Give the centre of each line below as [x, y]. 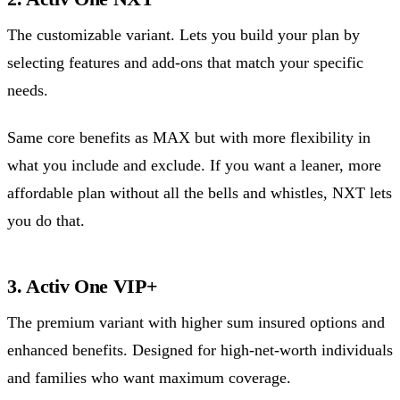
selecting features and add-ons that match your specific [185, 62]
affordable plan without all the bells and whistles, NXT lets [200, 193]
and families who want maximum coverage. [149, 378]
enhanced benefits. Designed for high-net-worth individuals [200, 350]
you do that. [46, 221]
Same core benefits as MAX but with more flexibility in [189, 138]
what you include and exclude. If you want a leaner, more [194, 166]
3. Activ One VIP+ [83, 287]
